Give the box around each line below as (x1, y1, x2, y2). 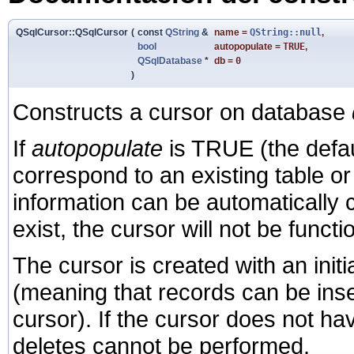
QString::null (250, 26, 322, 38)
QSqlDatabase (137, 55, 202, 66)
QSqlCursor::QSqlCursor (16, 26, 128, 38)
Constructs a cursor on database (13, 98, 352, 125)
